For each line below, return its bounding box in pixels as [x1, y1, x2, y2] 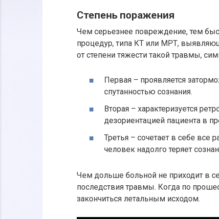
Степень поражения [77, 9, 175, 22]
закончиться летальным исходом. [77, 194, 200, 203]
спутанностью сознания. [104, 87, 192, 96]
